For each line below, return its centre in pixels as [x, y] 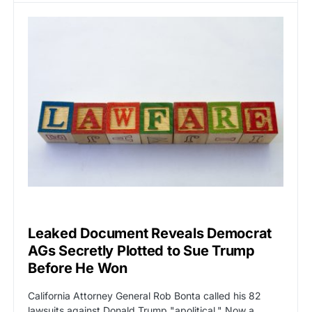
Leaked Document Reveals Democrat [150, 233]
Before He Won [78, 268]
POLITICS [66, 208]
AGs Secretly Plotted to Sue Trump [141, 250]
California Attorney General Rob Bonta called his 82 [145, 295]
